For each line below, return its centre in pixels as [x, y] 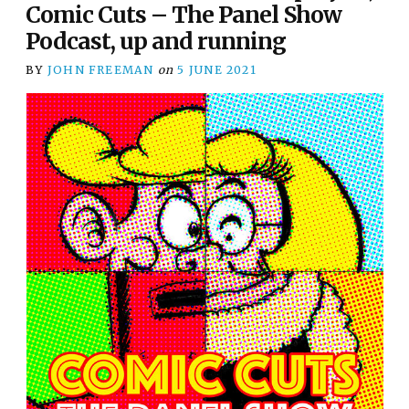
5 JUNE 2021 [217, 69]
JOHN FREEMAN [100, 69]
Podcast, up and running [156, 41]
